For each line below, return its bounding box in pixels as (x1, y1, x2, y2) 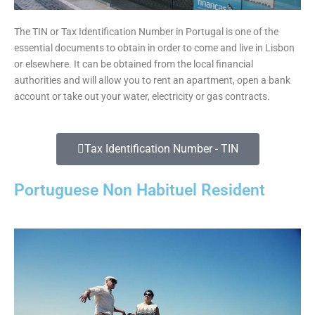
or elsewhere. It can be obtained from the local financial (14, 58, 253, 70)
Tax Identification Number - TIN (84, 142, 238, 156)
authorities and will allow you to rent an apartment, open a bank (14, 74, 290, 86)
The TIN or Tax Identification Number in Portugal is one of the (14, 25, 278, 37)
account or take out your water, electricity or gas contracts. (14, 90, 270, 102)
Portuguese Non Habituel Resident (14, 180, 265, 200)
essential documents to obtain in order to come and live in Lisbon (14, 41, 295, 53)
